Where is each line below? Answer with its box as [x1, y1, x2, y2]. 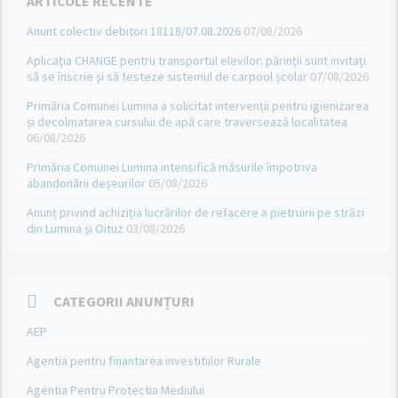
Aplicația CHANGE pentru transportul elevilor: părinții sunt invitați [27, 52, 366, 69]
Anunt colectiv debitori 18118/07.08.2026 [27, 23, 241, 40]
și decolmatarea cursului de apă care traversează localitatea [27, 114, 347, 131]
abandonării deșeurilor [27, 175, 146, 192]
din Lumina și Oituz [27, 220, 123, 237]
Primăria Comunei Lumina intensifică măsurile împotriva [27, 159, 317, 176]
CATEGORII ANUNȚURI [53, 292, 195, 311]
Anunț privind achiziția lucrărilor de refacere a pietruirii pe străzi [27, 204, 364, 221]
